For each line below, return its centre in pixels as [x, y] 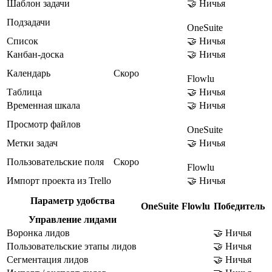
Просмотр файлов [44, 124]
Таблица [24, 92]
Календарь [29, 73]
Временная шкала [43, 105]
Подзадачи [29, 22]
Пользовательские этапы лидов [72, 246]
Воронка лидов [38, 233]
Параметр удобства [73, 200]
